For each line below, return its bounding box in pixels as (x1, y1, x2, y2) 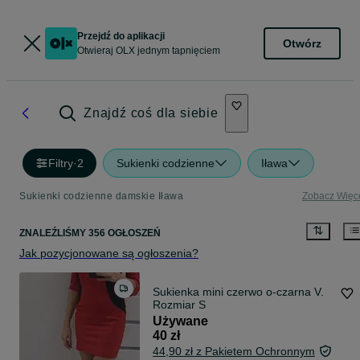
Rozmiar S (153, 298, 206, 312)
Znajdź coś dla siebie (84, 106, 219, 120)
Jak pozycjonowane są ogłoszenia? (19, 247, 198, 260)
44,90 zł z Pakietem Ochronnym (153, 345, 315, 358)
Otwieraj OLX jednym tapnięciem (77, 45, 220, 56)
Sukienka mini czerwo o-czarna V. (153, 285, 324, 299)
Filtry (48, 157, 73, 170)
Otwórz (283, 36, 321, 50)
